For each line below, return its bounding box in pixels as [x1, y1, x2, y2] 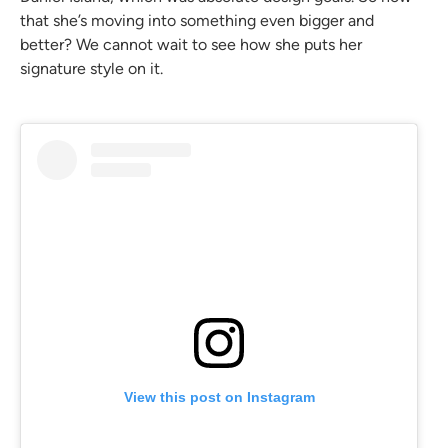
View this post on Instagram [123, 388, 315, 405]
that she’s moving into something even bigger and [20, 11, 374, 31]
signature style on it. [20, 59, 163, 79]
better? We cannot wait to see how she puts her [20, 35, 362, 55]
